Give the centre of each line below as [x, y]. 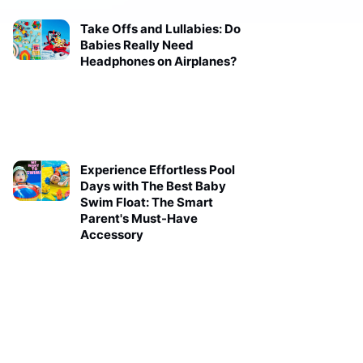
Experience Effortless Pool [157, 170]
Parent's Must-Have [139, 219]
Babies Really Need [137, 45]
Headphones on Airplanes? [158, 62]
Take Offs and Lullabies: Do [160, 29]
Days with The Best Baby [153, 186]
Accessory [111, 235]
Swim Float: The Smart [146, 203]
